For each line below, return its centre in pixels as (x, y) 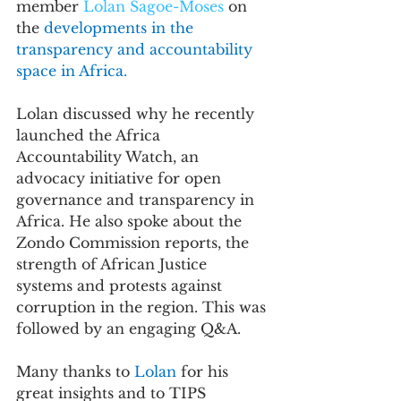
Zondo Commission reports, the (135, 243)
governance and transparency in (137, 200)
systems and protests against (121, 286)
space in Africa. (72, 71)
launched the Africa (90, 135)
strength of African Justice (114, 264)
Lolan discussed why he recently (137, 114)
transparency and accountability (137, 49)
